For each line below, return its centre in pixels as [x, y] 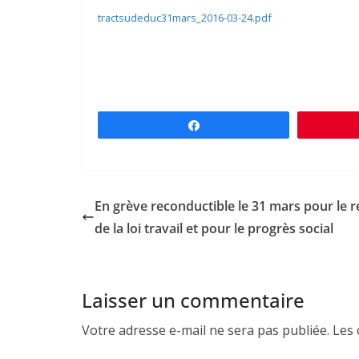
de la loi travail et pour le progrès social [214, 228]
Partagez [231, 125]
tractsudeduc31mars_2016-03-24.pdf [185, 17]
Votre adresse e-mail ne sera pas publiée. [206, 330]
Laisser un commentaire [193, 300]
